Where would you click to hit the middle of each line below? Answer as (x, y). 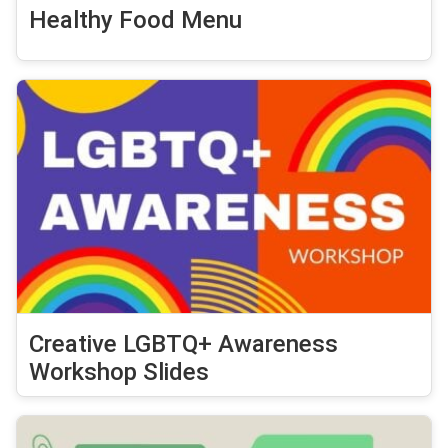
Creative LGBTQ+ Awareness (183, 344)
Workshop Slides (119, 372)
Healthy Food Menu (135, 20)
